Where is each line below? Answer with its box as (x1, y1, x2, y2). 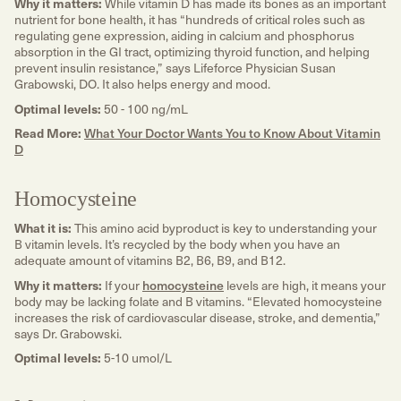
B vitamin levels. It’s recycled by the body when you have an (14, 235, 340, 254)
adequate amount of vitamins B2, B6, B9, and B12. (14, 251, 288, 270)
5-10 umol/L (104, 347, 172, 367)
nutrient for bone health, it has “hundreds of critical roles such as (14, 10, 365, 30)
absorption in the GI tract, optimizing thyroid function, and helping (14, 42, 370, 62)
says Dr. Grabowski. (14, 323, 124, 343)
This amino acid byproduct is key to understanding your (72, 218, 377, 238)
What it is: (14, 218, 72, 237)
